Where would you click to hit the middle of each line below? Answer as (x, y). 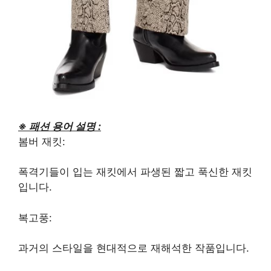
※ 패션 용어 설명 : (60, 126)
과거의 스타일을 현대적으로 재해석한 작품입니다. (134, 248)
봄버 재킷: (42, 141)
